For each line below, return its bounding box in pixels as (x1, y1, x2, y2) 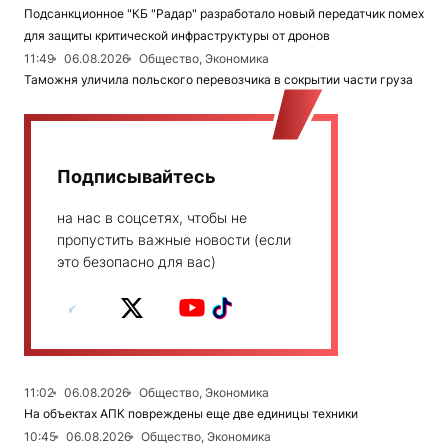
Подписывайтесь (57, 166, 216, 188)
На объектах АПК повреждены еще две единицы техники (24, 406, 358, 422)
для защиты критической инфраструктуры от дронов (24, 28, 330, 44)
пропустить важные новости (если (57, 231, 291, 249)
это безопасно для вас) (57, 253, 216, 271)
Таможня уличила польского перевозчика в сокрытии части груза (24, 72, 413, 88)
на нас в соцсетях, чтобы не (57, 209, 247, 227)
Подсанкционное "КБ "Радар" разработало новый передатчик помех (24, 6, 424, 22)
